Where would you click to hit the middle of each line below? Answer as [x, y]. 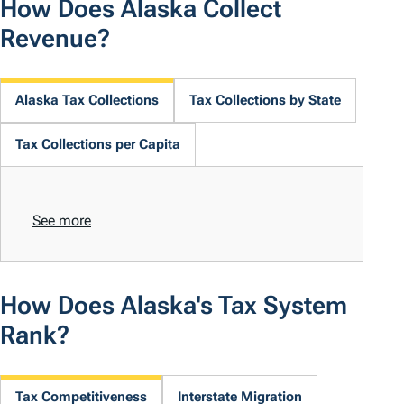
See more [62, 221]
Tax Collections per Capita [98, 145]
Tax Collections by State [265, 101]
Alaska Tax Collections [87, 101]
